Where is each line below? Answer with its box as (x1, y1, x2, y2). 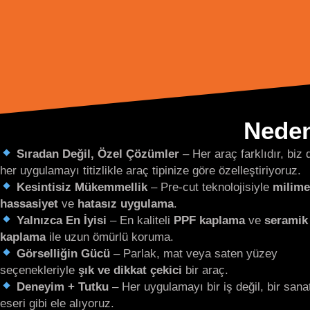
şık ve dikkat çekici (78, 263, 182, 277)
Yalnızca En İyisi (17, 213, 107, 227)
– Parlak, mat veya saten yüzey (110, 246, 278, 260)
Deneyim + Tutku (17, 280, 109, 293)
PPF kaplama (174, 213, 246, 227)
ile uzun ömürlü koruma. (46, 230, 174, 244)
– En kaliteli (107, 213, 174, 227)
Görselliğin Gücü (17, 246, 111, 260)
